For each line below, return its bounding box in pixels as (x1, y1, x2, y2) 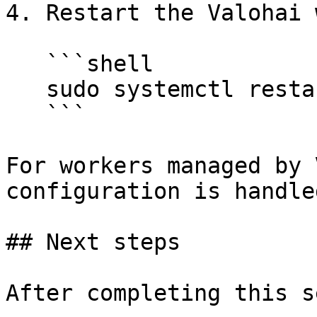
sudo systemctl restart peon (6, 76, 46, 102)
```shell (6, 51, 46, 76)
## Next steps (6, 229, 180, 255)
